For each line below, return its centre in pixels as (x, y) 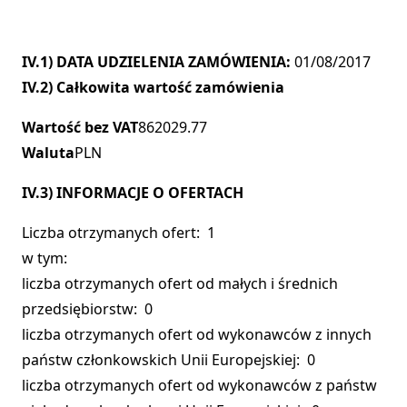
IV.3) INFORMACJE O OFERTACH (133, 193)
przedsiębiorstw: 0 (87, 309)
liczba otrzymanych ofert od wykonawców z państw (199, 386)
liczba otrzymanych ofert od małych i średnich (180, 284)
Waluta (48, 153)
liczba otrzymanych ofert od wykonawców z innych (197, 335)
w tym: (45, 258)
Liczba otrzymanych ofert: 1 (119, 233)
